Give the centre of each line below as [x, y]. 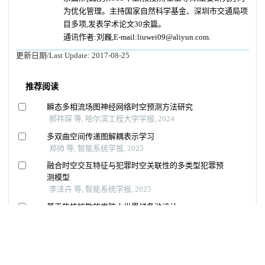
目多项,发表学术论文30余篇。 [114, 24]
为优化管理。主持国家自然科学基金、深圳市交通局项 [156, 11]
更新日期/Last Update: [54, 55]
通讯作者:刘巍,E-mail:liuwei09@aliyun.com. [137, 37]
